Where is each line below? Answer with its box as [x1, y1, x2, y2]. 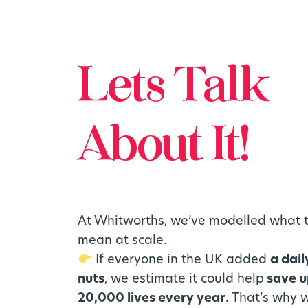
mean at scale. [78, 234, 168, 247]
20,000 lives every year [78, 291, 226, 305]
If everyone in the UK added [91, 253, 270, 267]
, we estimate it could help [104, 272, 265, 286]
